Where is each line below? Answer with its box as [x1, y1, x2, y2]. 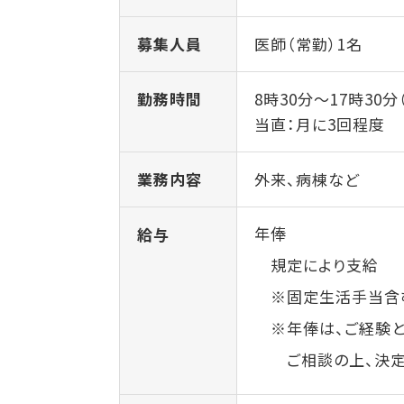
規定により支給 [254, 253, 380, 276]
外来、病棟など [254, 168, 361, 190]
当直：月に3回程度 [254, 113, 386, 135]
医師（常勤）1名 [254, 32, 363, 55]
